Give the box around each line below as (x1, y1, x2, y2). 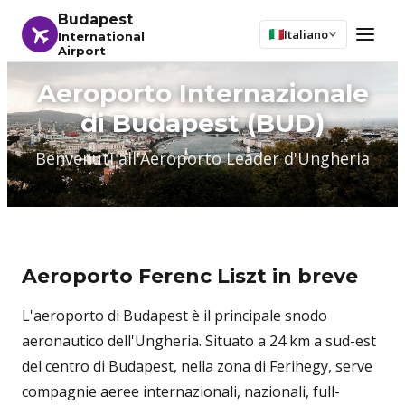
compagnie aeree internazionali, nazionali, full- (22, 381, 340, 401)
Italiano (284, 26, 328, 42)
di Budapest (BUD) (80, 108, 325, 138)
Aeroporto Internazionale (36, 78, 369, 108)
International (58, 29, 145, 43)
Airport (58, 43, 106, 58)
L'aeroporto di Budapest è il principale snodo (22, 306, 327, 325)
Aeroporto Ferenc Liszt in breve (22, 264, 358, 288)
